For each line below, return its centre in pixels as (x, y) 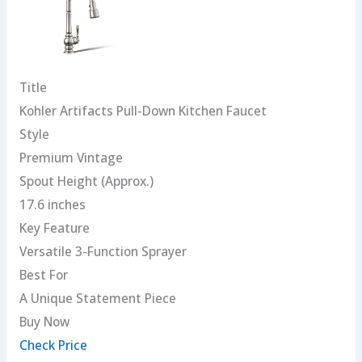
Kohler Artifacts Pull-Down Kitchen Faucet (143, 111)
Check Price (53, 345)
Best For (43, 275)
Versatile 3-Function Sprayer (103, 252)
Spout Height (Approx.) (86, 181)
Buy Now (44, 322)
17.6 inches (52, 205)
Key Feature (54, 228)
